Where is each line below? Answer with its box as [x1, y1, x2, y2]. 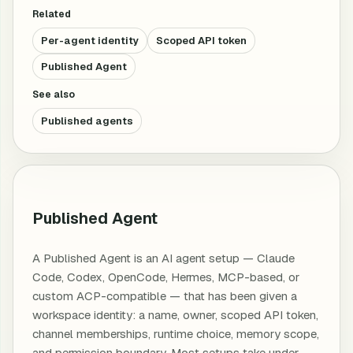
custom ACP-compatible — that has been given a [32, 288, 297, 303]
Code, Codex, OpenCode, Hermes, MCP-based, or [32, 269, 299, 284]
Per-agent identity [41, 34, 139, 47]
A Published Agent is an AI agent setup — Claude [32, 251, 295, 266]
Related [32, 8, 71, 20]
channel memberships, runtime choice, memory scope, [32, 326, 319, 341]
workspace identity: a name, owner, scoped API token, [32, 307, 318, 322]
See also [32, 88, 75, 101]
